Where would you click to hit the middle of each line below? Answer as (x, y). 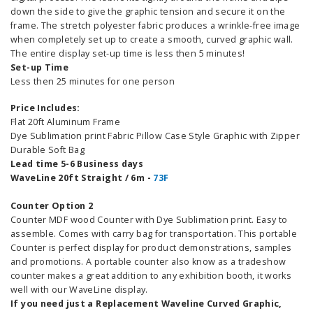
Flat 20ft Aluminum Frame (66, 122)
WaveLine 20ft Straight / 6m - (82, 177)
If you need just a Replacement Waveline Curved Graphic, (146, 303)
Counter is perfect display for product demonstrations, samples (151, 247)
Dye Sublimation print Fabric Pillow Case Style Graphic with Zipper (155, 136)
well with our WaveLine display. (79, 289)
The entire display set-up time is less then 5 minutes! (129, 53)
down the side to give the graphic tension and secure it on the (148, 11)
